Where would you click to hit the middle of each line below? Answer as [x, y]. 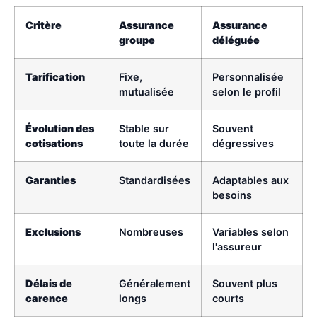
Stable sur [144, 128]
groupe [137, 40]
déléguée [236, 40]
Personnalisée [248, 77]
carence [47, 298]
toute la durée [154, 143]
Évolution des [60, 128]
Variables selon [250, 232]
